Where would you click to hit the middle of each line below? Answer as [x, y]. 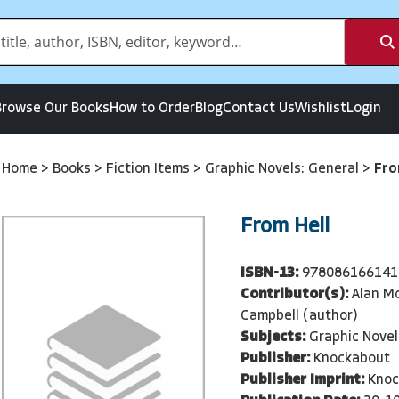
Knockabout [351, 358]
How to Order [152, 109]
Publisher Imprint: [302, 380]
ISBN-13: [269, 273]
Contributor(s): [294, 294]
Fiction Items [150, 169]
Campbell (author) [299, 316]
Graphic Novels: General [284, 169]
